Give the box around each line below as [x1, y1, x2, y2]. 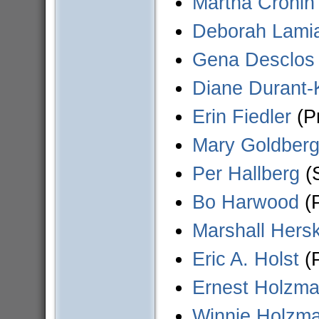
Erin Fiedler [192, 105, 291, 128]
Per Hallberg [192, 162, 300, 185]
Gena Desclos [192, 48, 315, 71]
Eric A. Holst [192, 248, 299, 271]
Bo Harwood [192, 191, 299, 214]
